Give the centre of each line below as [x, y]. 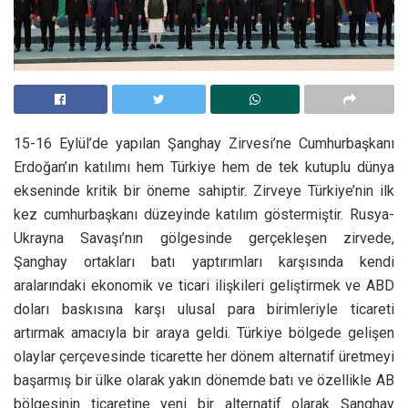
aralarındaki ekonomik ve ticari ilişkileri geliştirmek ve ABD [204, 285]
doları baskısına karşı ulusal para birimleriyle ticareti [204, 309]
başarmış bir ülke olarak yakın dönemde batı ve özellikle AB [204, 380]
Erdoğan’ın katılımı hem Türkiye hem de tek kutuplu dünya [204, 167]
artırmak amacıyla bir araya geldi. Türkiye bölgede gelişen [204, 332]
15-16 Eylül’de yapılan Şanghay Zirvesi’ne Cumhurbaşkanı [204, 143]
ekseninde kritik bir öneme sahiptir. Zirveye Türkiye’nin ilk [204, 190]
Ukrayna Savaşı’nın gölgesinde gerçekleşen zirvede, [204, 238]
